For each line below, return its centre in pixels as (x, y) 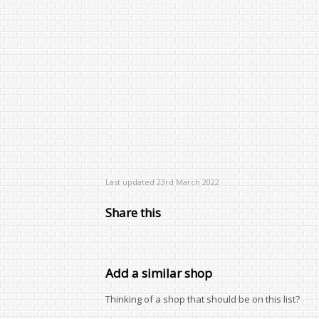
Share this (133, 213)
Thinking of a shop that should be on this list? (203, 299)
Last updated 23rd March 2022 (162, 182)
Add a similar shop (159, 273)
